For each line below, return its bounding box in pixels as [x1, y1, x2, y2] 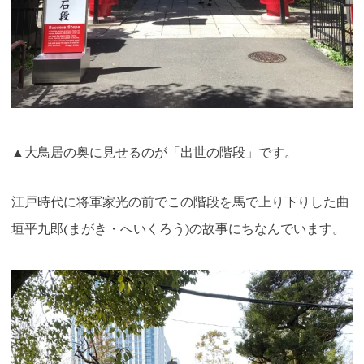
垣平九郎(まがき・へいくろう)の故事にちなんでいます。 [11, 219, 345, 238]
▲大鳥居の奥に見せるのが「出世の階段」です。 [11, 142, 297, 161]
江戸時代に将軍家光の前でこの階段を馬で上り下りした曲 [11, 193, 349, 211]
